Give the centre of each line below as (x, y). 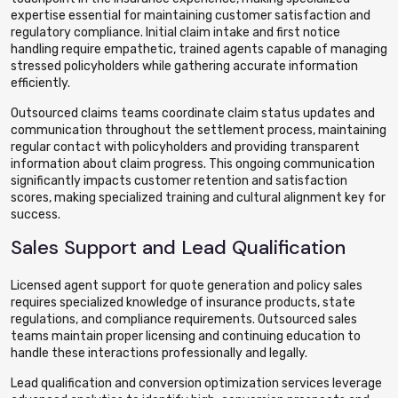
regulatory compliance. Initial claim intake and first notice (175, 32)
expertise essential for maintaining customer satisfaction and (191, 16)
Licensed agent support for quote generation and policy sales (187, 286)
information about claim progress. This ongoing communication (193, 164)
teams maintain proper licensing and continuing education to (186, 336)
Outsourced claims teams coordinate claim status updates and (193, 113)
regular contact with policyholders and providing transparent (185, 147)
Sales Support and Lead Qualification (178, 247)
